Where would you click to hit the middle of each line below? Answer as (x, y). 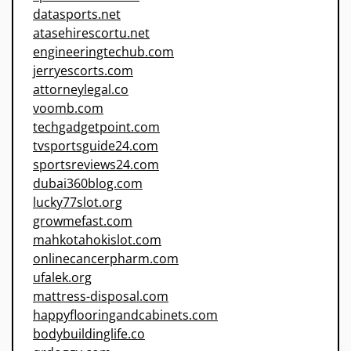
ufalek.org (62, 278)
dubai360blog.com (88, 184)
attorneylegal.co (81, 90)
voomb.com (68, 109)
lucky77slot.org (78, 203)
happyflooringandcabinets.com (125, 315)
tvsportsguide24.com (96, 146)
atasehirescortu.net (91, 33)
